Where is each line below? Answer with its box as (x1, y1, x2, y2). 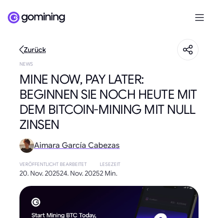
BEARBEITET (60, 161, 87, 167)
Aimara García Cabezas (34, 141, 120, 150)
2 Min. (100, 169, 117, 178)
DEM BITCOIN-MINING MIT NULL (19, 102, 196, 117)
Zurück (24, 45, 46, 54)
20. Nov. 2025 (19, 169, 60, 178)
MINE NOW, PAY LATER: (19, 72, 144, 87)
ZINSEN (19, 117, 59, 132)
